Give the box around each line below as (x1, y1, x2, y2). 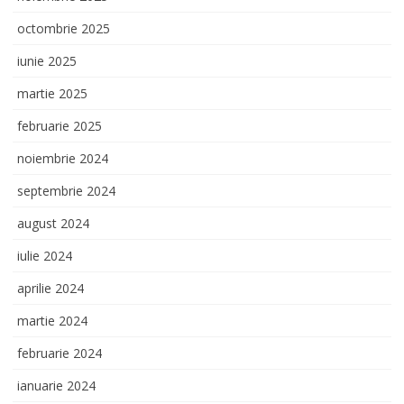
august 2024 (17, 214, 89, 232)
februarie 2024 (17, 344, 102, 362)
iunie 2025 (17, 51, 77, 69)
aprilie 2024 (17, 279, 84, 297)
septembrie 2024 (17, 181, 115, 199)
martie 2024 (17, 311, 87, 329)
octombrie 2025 (17, 19, 110, 37)
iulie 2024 (17, 246, 72, 264)
